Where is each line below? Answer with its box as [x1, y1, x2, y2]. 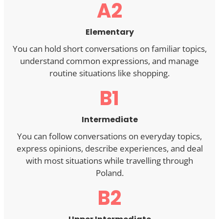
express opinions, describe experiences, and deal [16, 142, 203, 154]
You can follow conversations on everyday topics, [17, 130, 202, 142]
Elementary [85, 26, 134, 38]
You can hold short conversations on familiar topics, [12, 43, 207, 54]
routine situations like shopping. [49, 67, 170, 79]
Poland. [95, 167, 124, 178]
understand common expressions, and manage [20, 55, 199, 66]
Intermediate [81, 113, 138, 125]
